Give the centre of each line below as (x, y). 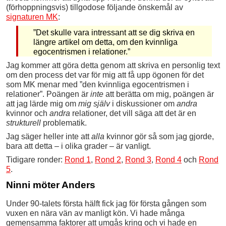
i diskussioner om (143, 103)
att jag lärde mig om (42, 103)
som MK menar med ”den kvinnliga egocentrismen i (98, 84)
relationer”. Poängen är (48, 94)
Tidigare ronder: (35, 159)
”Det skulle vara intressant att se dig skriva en (114, 32)
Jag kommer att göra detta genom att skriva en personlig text (113, 65)
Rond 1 (78, 159)
